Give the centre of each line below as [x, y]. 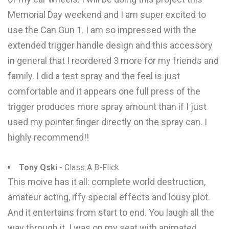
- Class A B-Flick [88, 167]
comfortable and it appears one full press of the [104, 91]
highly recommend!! [48, 137]
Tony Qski [38, 167]
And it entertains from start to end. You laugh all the [111, 212]
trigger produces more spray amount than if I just [107, 107]
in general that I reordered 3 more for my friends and [113, 61]
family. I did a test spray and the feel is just [94, 76]
